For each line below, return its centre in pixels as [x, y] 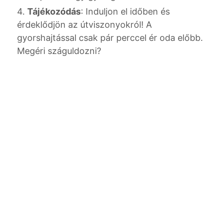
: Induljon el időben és [125, 12]
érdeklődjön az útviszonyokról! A [84, 25]
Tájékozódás [54, 12]
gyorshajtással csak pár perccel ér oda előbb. [110, 38]
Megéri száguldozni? [59, 51]
